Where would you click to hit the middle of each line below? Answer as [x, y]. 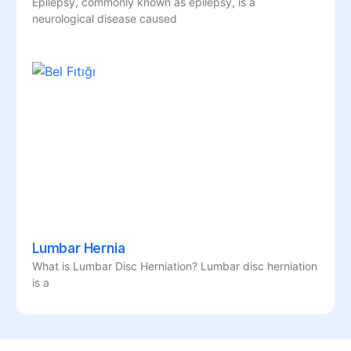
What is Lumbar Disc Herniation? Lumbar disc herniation [175, 266]
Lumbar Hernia [79, 248]
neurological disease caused [105, 18]
